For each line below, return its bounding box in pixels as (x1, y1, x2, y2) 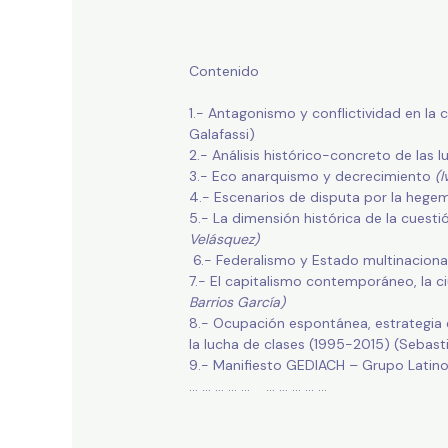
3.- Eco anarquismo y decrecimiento (188, 167, 435, 186)
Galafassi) (188, 125, 255, 144)
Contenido (188, 62, 259, 81)
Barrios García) (188, 293, 285, 312)
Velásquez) (188, 230, 259, 249)
